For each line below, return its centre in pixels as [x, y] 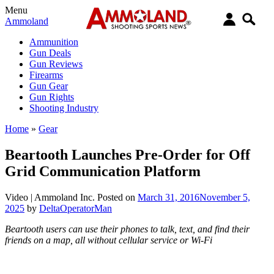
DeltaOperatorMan [76, 208]
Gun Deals [50, 53]
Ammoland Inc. [65, 197]
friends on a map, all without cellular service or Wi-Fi [109, 240]
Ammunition [54, 42]
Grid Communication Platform [103, 171]
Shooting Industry [64, 108]
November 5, [225, 197]
